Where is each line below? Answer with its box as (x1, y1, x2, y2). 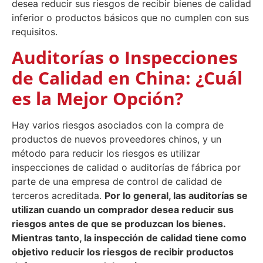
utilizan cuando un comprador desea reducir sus (12, 204, 234, 216)
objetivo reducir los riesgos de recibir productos (12, 246, 234, 258)
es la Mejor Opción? (12, 86, 183, 111)
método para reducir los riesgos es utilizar (12, 147, 200, 160)
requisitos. (12, 26, 58, 38)
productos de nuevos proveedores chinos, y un (12, 133, 221, 146)
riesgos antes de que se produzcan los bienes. (12, 218, 225, 230)
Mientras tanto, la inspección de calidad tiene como (12, 232, 247, 244)
